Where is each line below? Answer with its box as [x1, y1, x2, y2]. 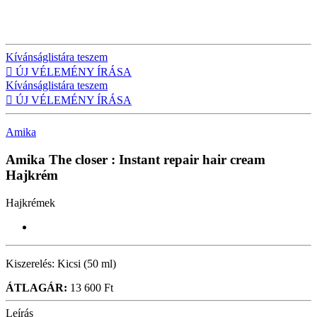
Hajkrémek [6, 196, 55, 209]
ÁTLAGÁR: [6, 281, 67, 294]
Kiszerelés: [6, 257, 54, 270]
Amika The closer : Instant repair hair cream [6, 151, 265, 167]
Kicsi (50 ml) [54, 257, 116, 270]
